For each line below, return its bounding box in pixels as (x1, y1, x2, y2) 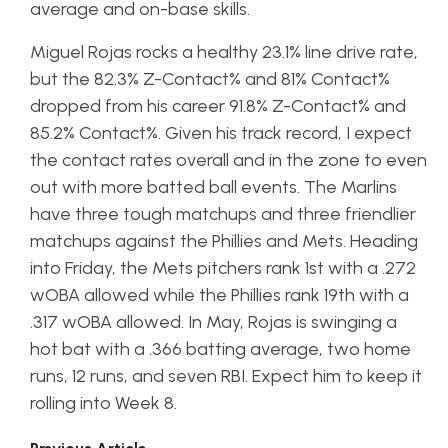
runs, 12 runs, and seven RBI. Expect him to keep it (30, 364, 422, 387)
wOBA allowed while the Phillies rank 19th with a (30, 283, 409, 306)
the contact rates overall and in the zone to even (30, 148, 427, 171)
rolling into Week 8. (30, 391, 181, 414)
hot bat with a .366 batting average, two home (30, 337, 411, 360)
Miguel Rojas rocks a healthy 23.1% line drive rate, (30, 40, 418, 63)
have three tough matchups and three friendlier (30, 202, 416, 225)
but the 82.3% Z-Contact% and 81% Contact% (30, 67, 390, 90)
